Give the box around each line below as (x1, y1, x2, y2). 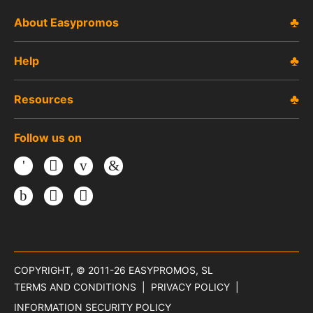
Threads (92, 186, 133, 200)
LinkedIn (122, 156, 164, 170)
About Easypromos (14, 15, 119, 29)
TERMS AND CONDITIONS (14, 280, 136, 293)
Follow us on (14, 130, 82, 145)
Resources (14, 92, 73, 106)
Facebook (32, 156, 80, 170)
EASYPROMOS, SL (129, 263, 213, 276)
